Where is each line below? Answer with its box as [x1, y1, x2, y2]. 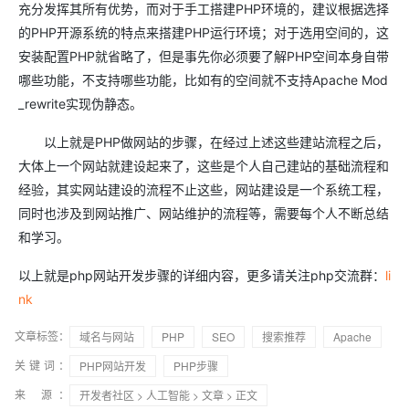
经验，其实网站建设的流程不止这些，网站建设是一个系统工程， [18, 182, 389, 198]
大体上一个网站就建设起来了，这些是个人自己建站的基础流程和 [18, 158, 389, 174]
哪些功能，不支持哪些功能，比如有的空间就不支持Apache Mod [18, 72, 388, 89]
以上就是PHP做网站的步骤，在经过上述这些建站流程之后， [18, 134, 389, 151]
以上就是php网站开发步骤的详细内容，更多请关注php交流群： [18, 267, 385, 284]
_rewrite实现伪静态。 [18, 96, 142, 112]
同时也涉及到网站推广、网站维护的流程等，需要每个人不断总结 [18, 205, 389, 222]
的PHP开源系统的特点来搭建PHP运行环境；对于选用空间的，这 [18, 25, 389, 41]
